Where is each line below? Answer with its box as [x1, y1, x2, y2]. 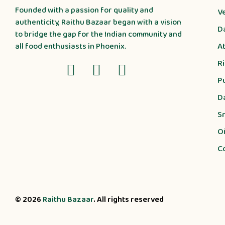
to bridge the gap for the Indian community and [15, 28, 182, 41]
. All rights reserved [93, 193, 164, 206]
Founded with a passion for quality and [15, 4, 153, 17]
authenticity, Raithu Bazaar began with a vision [15, 16, 181, 29]
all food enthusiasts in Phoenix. [15, 40, 126, 53]
